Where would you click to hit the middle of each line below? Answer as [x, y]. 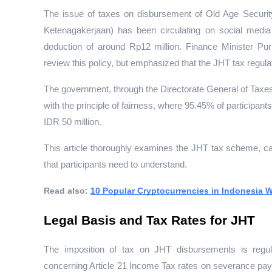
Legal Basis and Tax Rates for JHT [149, 221]
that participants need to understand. [115, 165]
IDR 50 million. [73, 122]
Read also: [67, 191]
